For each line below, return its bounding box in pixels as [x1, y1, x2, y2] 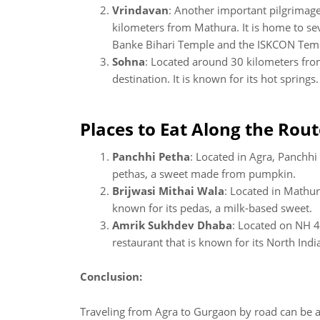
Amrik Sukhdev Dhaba [112, 218, 232, 232]
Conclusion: [80, 269, 142, 284]
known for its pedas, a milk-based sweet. [112, 201, 312, 215]
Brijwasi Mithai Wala [112, 184, 224, 198]
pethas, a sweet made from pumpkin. [112, 166, 296, 181]
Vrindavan [112, 2, 169, 17]
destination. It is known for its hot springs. [112, 71, 319, 86]
